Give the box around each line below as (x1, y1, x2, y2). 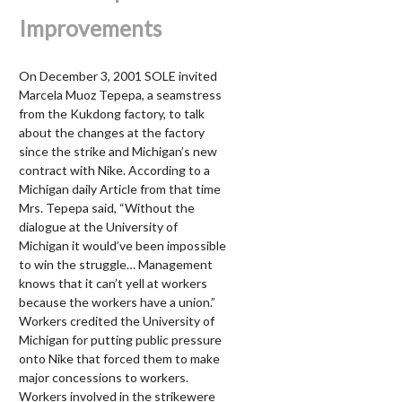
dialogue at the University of (19, 219, 178, 235)
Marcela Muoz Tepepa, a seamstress (19, 87, 222, 103)
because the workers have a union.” (19, 294, 215, 310)
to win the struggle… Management (19, 257, 213, 273)
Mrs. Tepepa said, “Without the (19, 200, 195, 216)
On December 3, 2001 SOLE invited (19, 68, 217, 84)
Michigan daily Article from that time (19, 181, 221, 197)
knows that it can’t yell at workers (19, 275, 207, 292)
